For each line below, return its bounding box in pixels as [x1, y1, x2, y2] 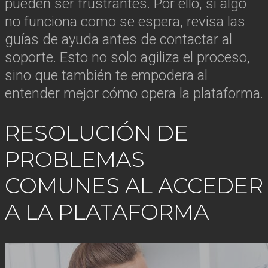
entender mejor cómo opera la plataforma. [5, 84, 263, 102]
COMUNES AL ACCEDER [5, 172, 263, 199]
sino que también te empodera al [5, 66, 208, 84]
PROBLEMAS [5, 146, 145, 173]
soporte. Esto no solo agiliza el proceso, [5, 48, 250, 66]
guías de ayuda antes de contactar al [5, 31, 232, 48]
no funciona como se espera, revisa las [5, 13, 245, 30]
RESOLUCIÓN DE [5, 120, 188, 147]
